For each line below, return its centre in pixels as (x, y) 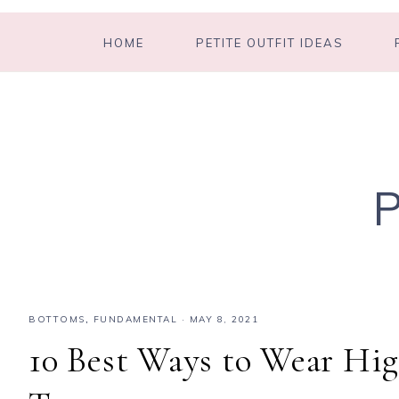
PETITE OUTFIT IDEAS (269, 43)
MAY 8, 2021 (224, 319)
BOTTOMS (57, 319)
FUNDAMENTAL (135, 319)
